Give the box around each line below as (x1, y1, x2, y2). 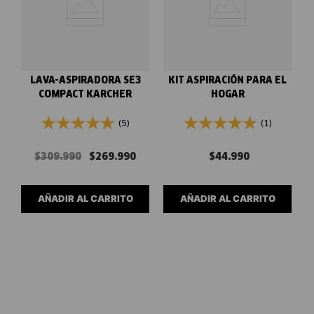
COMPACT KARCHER (39, 90, 132, 100)
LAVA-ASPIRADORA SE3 (29, 76, 141, 86)
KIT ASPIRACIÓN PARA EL (168, 76, 287, 86)
